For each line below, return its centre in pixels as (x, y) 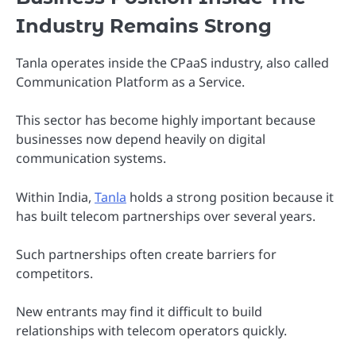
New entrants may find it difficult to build (139, 311)
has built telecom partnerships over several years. (166, 216)
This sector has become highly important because (166, 120)
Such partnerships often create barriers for (146, 254)
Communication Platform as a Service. (130, 82)
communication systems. (91, 159)
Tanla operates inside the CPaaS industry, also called (172, 63)
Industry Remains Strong (144, 26)
